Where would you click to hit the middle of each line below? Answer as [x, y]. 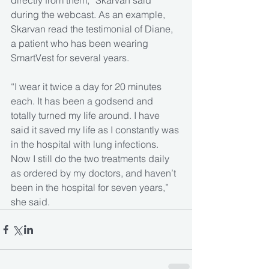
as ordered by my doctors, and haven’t [95, 173]
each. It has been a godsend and [83, 101]
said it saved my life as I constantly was [96, 130]
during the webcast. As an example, [89, 15]
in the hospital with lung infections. [86, 144]
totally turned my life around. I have [86, 116]
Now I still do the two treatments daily [91, 159]
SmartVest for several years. [70, 58]
